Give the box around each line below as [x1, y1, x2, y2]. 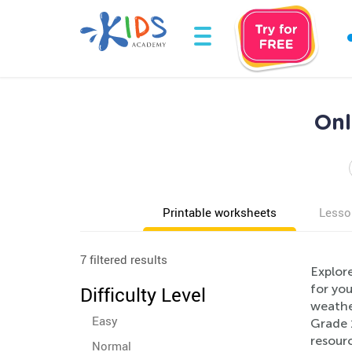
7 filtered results [80, 251, 167, 267]
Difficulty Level [80, 282, 206, 307]
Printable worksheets [163, 204, 277, 220]
